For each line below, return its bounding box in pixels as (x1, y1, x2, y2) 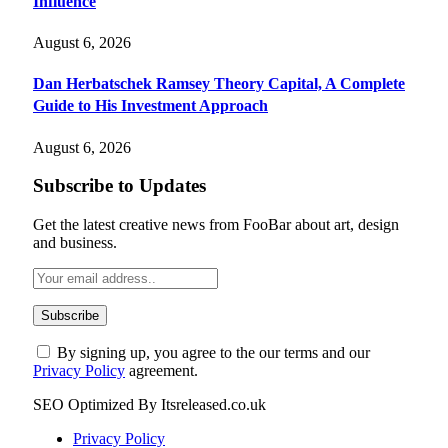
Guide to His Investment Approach (33, 97, 268, 115)
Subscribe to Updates (33, 175, 206, 197)
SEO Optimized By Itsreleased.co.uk (33, 395, 266, 413)
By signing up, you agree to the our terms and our (53, 343, 370, 361)
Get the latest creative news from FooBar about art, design (33, 215, 399, 233)
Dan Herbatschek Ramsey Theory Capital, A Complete (33, 75, 405, 93)
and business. (33, 233, 117, 251)
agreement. (125, 361, 198, 379)
